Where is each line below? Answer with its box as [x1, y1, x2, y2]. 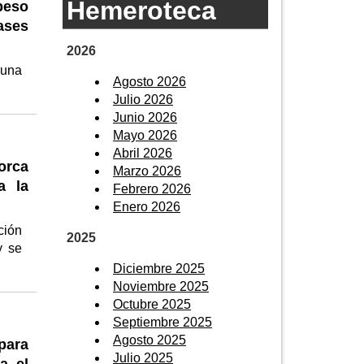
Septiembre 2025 [113, 314, 212, 329]
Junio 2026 [113, 110, 177, 124]
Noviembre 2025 [113, 279, 209, 293]
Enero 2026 [113, 199, 180, 214]
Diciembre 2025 [113, 261, 205, 275]
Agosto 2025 [113, 332, 186, 347]
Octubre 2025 [113, 297, 191, 311]
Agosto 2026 [113, 74, 186, 89]
